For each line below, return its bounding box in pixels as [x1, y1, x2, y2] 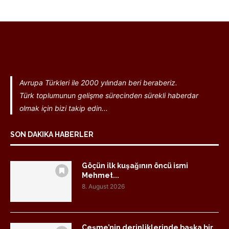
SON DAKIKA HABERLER [10, 130, 94, 139]
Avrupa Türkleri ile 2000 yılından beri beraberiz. [19, 78, 179, 87]
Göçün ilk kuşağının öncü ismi [82, 162, 188, 170]
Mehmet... [82, 171, 119, 180]
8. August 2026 [82, 182, 125, 191]
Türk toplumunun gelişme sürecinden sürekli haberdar [19, 91, 198, 100]
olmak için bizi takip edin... [19, 104, 108, 113]
